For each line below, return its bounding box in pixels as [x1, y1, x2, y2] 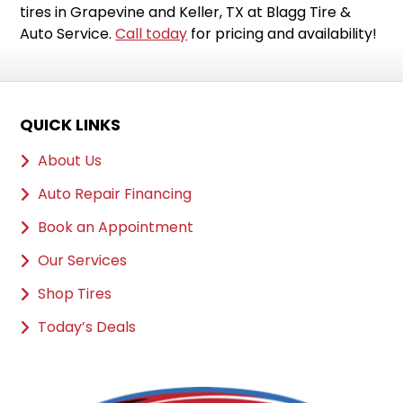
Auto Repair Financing [38, 183, 193, 204]
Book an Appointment [38, 216, 194, 237]
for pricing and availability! [187, 22, 378, 44]
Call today [115, 22, 188, 44]
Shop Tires [38, 282, 112, 304]
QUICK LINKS [20, 113, 121, 136]
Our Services [38, 249, 128, 271]
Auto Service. [20, 22, 116, 44]
